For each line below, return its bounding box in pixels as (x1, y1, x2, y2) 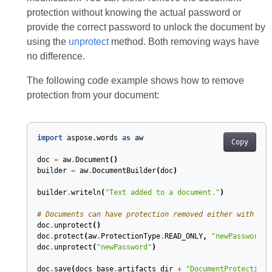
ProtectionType (100, 232, 160, 240)
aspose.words (66, 134, 118, 142)
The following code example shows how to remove (26, 75, 244, 86)
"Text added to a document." (104, 188, 220, 197)
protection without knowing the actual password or (26, 7, 241, 18)
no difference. (26, 51, 85, 61)
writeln (70, 188, 101, 197)
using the (26, 36, 69, 47)
